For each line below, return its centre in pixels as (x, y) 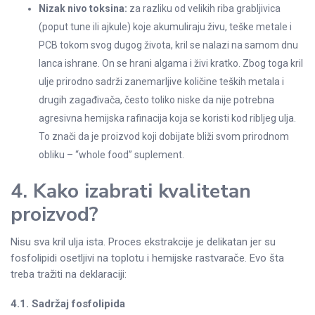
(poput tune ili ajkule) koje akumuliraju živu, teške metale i (165, 26)
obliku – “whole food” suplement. (111, 154)
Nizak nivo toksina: (83, 8)
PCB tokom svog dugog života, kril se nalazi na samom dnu (168, 45)
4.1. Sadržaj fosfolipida (68, 304)
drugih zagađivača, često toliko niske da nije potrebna (156, 99)
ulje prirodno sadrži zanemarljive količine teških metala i (161, 81)
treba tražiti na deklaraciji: (69, 275)
